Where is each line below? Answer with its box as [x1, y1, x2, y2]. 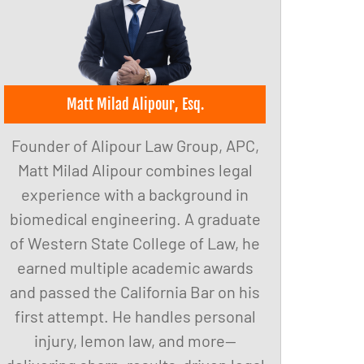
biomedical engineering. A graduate [9, 209, 261, 229]
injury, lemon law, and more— [33, 331, 236, 351]
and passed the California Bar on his [10, 282, 260, 302]
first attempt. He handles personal [14, 306, 256, 327]
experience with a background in [21, 184, 249, 205]
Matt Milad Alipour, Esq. [66, 95, 204, 114]
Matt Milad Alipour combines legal [17, 160, 253, 180]
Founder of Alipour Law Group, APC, [11, 136, 259, 156]
